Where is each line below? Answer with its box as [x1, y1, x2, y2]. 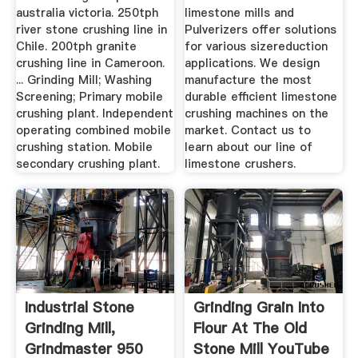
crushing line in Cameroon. [15, 55, 165, 72]
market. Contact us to [185, 122, 312, 139]
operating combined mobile [15, 122, 171, 139]
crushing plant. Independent [15, 105, 173, 122]
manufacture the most [185, 72, 312, 89]
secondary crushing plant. [15, 156, 160, 173]
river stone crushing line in [15, 22, 167, 38]
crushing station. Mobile [15, 139, 153, 156]
